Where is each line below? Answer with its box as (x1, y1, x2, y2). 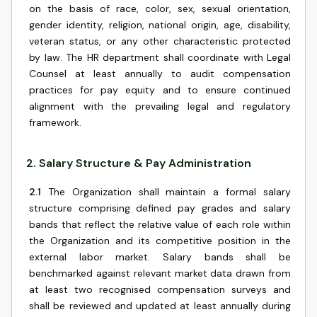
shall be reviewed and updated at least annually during (29, 299, 291, 312)
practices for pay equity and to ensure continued (29, 83, 291, 96)
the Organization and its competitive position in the (29, 234, 291, 247)
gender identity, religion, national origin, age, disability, (29, 18, 291, 31)
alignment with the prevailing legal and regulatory (29, 100, 291, 113)
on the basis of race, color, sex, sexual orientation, (29, 2, 291, 15)
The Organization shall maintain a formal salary (47, 185, 292, 198)
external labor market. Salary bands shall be (29, 250, 291, 263)
